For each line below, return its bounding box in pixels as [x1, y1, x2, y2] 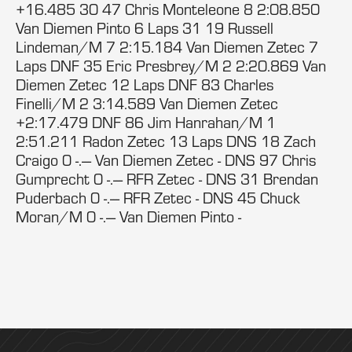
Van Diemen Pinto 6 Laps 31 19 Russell [16, 18, 273, 38]
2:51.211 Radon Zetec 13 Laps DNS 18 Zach [16, 131, 316, 151]
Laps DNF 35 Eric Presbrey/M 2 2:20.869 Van [16, 56, 326, 75]
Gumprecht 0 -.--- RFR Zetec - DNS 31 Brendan [16, 169, 318, 189]
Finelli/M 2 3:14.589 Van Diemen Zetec [16, 93, 278, 113]
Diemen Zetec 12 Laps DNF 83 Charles [16, 75, 273, 94]
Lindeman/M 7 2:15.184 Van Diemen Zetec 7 [16, 37, 318, 57]
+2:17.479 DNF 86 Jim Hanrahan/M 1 [16, 112, 276, 132]
